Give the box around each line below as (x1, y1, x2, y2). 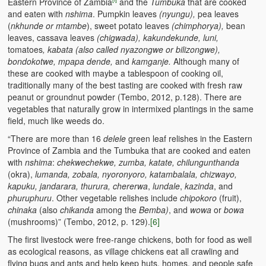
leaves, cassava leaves (8, 31, 97, 43)
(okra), (8, 167, 36, 180)
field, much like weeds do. (8, 114, 105, 126)
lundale (153, 179, 180, 192)
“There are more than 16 (8, 132, 104, 144)
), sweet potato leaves (87, 19, 172, 31)
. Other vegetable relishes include (52, 191, 180, 204)
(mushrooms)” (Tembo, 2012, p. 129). (8, 215, 151, 227)
